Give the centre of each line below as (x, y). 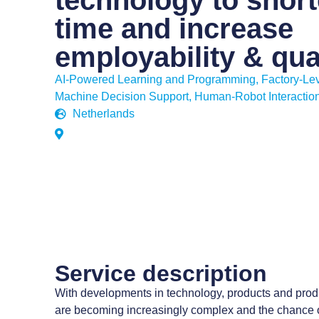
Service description (161, 273)
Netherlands (104, 114)
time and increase (174, 29)
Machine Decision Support (122, 97)
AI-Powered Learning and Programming (156, 80)
